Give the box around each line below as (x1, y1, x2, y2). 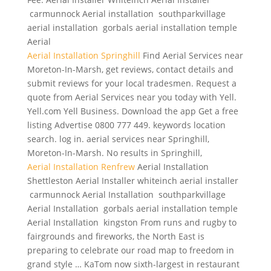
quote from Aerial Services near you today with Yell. (27, 91, 237, 103)
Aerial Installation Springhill (27, 50, 140, 61)
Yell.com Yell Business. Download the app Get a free (27, 105, 238, 117)
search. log (27, 133, 71, 145)
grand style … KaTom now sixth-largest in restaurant (27, 258, 240, 270)
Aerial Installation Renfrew (27, 161, 135, 172)
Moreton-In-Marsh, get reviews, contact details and (27, 64, 233, 75)
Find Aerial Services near (140, 50, 243, 61)
